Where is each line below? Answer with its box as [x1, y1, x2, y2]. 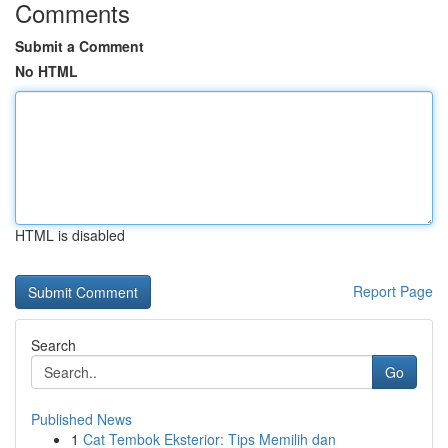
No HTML [15, 61, 78, 81]
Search [31, 335, 76, 355]
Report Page [353, 281, 433, 301]
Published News [31, 409, 132, 429]
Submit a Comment [15, 36, 144, 56]
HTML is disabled [15, 225, 125, 245]
